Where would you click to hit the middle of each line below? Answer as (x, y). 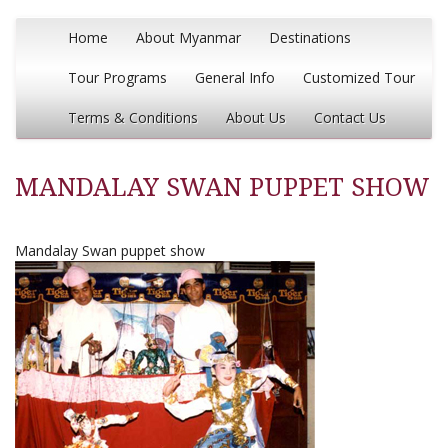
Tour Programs (117, 77)
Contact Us (350, 117)
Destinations (310, 37)
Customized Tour (359, 77)
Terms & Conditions (133, 117)
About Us (256, 117)
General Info (235, 77)
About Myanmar (188, 37)
